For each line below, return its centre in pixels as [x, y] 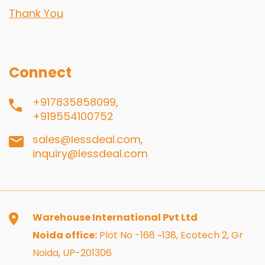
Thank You [36, 13]
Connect [40, 72]
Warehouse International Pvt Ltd [115, 217]
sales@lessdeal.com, [88, 139]
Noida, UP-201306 [72, 253]
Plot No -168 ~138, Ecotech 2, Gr [170, 235]
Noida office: [65, 235]
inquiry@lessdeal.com [90, 153]
